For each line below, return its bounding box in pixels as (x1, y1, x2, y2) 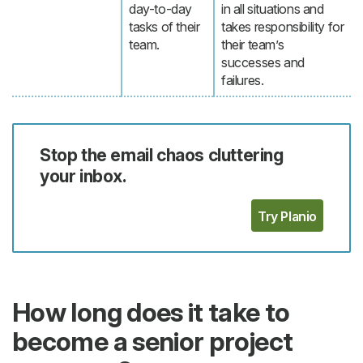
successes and (221, 54, 305, 71)
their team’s (221, 36, 284, 53)
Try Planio (258, 208, 317, 225)
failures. (221, 72, 264, 89)
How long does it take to (12, 297, 290, 329)
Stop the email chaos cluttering (40, 144, 284, 166)
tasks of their (129, 19, 200, 36)
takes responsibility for (221, 19, 344, 36)
